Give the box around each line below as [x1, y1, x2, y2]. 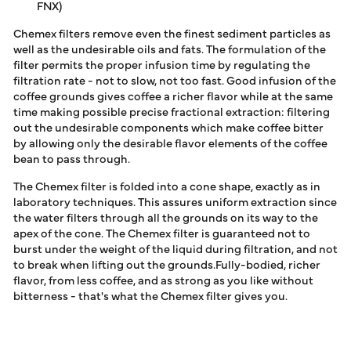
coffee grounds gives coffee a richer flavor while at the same [13, 87, 333, 104]
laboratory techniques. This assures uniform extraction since [13, 193, 337, 210]
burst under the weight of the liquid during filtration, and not [13, 240, 338, 257]
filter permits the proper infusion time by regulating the [13, 56, 310, 73]
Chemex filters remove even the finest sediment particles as [13, 24, 331, 42]
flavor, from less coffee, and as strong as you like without [13, 271, 313, 288]
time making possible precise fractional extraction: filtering [13, 103, 330, 120]
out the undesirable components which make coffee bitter [13, 118, 324, 136]
